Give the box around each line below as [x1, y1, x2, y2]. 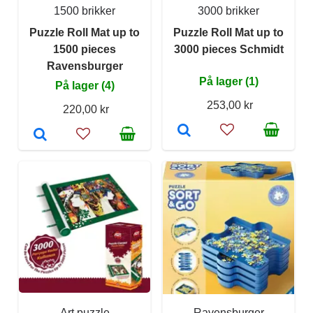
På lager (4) [54, 79, 115, 92]
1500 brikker [54, 4, 115, 17]
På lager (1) [198, 75, 259, 87]
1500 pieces [53, 43, 116, 55]
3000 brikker [198, 4, 259, 17]
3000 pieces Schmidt [173, 43, 284, 55]
